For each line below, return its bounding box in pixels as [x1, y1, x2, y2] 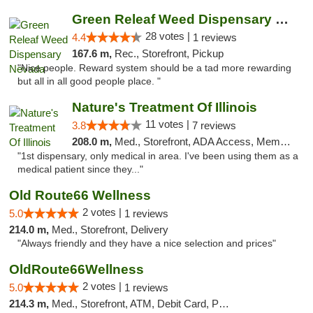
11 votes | [145, 118, 192, 130]
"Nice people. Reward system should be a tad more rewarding [17, 63, 291, 73]
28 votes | [145, 30, 193, 42]
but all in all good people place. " [17, 76, 161, 87]
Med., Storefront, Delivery [52, 224, 168, 235]
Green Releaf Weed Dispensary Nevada [275, 12, 289, 27]
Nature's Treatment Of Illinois [71, 100, 257, 115]
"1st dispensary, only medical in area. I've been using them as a [17, 151, 298, 161]
